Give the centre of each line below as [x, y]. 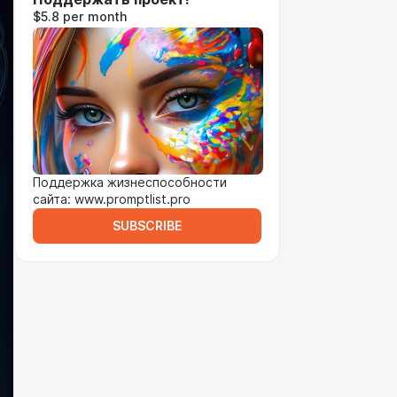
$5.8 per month [80, 17]
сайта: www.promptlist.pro [112, 199]
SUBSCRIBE [147, 226]
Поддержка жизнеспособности [130, 183]
